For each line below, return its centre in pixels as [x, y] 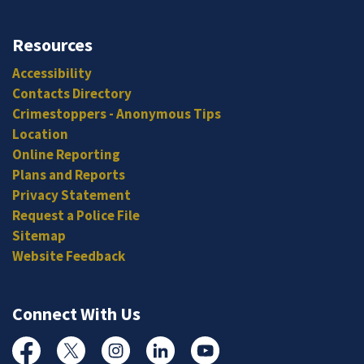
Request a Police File [76, 215]
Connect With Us [76, 314]
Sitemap [39, 236]
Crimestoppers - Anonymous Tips [117, 114]
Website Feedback [69, 256]
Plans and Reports [69, 175]
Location [40, 134]
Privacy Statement [71, 195]
